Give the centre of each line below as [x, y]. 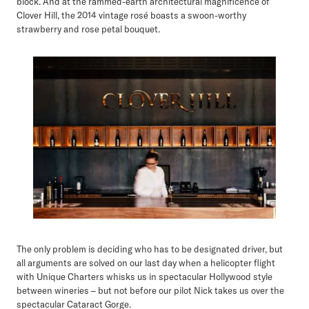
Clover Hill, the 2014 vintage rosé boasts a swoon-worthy [131, 16]
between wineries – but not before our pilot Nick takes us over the [150, 290]
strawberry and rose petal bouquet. [88, 29]
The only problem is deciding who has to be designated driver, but [150, 249]
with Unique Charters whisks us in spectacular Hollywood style [144, 276]
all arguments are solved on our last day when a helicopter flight [146, 262]
